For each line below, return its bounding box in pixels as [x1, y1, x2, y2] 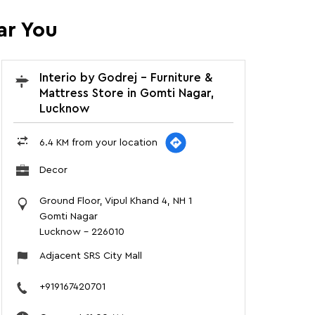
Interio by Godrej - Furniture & [39, 72, 212, 84]
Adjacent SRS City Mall [39, 251, 142, 262]
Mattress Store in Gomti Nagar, [39, 87, 214, 100]
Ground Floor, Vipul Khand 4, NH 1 [39, 196, 192, 207]
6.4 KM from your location [39, 138, 157, 148]
